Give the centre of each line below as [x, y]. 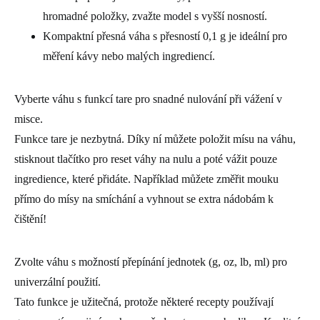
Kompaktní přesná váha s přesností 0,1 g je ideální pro [165, 36]
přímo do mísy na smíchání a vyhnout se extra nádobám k [144, 199]
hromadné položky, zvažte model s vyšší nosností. [155, 16]
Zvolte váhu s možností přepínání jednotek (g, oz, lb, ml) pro [151, 261]
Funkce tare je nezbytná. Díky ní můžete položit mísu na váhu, [155, 139]
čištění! [30, 219]
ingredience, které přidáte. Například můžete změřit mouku [146, 179]
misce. [29, 119]
